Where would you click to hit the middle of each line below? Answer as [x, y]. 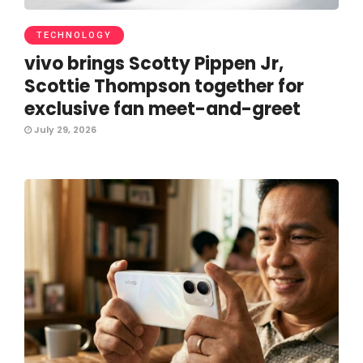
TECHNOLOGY [74, 35]
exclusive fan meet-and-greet [162, 109]
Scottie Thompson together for [164, 86]
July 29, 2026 [64, 129]
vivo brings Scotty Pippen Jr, [154, 63]
